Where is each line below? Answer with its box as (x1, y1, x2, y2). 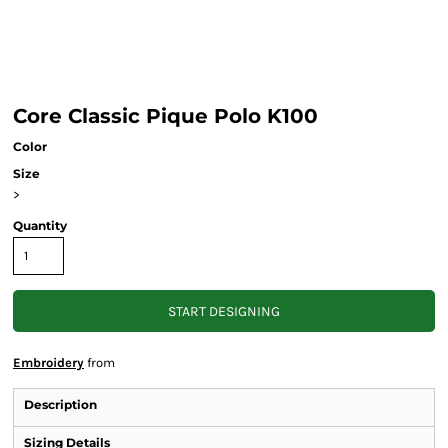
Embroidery (13, 355, 84, 370)
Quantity (13, 218, 67, 233)
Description (24, 397, 97, 412)
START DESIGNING (168, 303, 280, 321)
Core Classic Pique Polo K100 (13, 104, 318, 128)
